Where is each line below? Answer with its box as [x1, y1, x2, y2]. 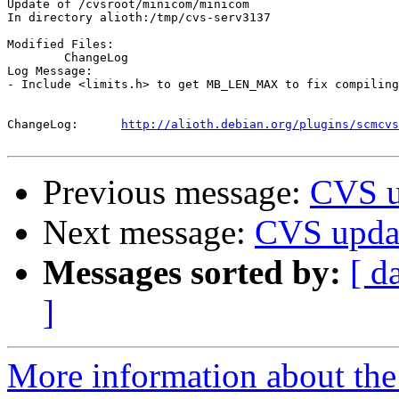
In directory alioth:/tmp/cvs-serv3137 [7, 11, 271, 25]
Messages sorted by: [43, 253, 341, 292]
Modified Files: [7, 37, 114, 52]
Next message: [43, 213, 255, 252]
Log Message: [7, 64, 93, 78]
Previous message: [43, 173, 310, 212]
